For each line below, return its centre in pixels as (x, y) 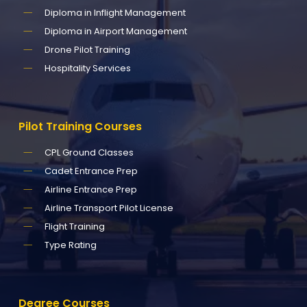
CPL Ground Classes (89, 152)
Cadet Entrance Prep (91, 171)
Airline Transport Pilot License (109, 208)
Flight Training (74, 226)
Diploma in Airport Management (115, 31)
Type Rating (70, 245)
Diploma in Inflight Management (115, 12)
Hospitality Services (87, 68)
